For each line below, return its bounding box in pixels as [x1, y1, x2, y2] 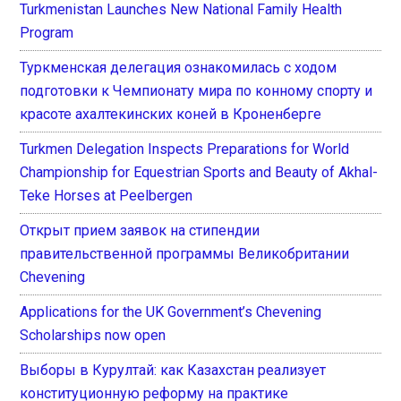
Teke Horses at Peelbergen [20, 186, 193, 204]
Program [20, 23, 74, 41]
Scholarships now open [20, 326, 166, 344]
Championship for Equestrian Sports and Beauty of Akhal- [20, 163, 379, 181]
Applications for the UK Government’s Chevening [20, 303, 322, 320]
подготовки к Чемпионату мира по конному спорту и [20, 81, 373, 99]
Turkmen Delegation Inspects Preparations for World [20, 140, 350, 158]
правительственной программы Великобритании [20, 244, 350, 262]
